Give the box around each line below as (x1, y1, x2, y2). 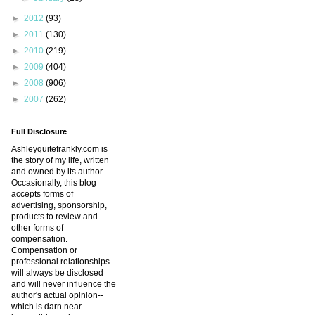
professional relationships (11, 257, 110, 267)
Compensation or (11, 245, 77, 256)
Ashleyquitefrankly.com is (11, 144, 108, 155)
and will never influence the (11, 279, 116, 290)
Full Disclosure (11, 127, 67, 136)
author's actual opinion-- (11, 290, 103, 301)
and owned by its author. (11, 167, 104, 177)
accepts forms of (11, 189, 73, 200)
